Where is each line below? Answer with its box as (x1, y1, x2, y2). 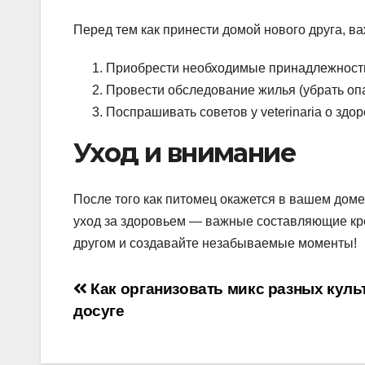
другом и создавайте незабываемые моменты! (73, 235, 357, 250)
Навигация (73, 278, 213, 310)
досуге (73, 301, 125, 319)
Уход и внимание (73, 137, 295, 169)
